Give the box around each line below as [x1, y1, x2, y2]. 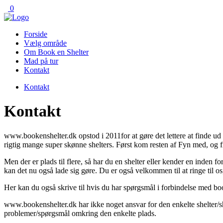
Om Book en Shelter [24, 48, 89, 56]
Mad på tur [24, 57, 58, 65]
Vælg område [24, 39, 67, 47]
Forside [24, 30, 47, 38]
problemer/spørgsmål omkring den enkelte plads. [4, 209, 156, 218]
